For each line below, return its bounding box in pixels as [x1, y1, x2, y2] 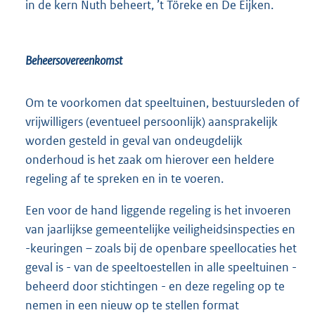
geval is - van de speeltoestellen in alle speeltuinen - [25, 259, 297, 276]
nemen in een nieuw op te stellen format [25, 297, 239, 314]
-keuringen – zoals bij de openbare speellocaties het [25, 240, 297, 257]
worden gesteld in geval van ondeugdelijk [25, 133, 243, 149]
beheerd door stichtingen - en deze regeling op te [25, 278, 285, 295]
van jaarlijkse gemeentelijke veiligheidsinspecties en [25, 221, 295, 238]
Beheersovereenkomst [25, 53, 122, 69]
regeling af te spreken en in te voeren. [25, 171, 224, 187]
